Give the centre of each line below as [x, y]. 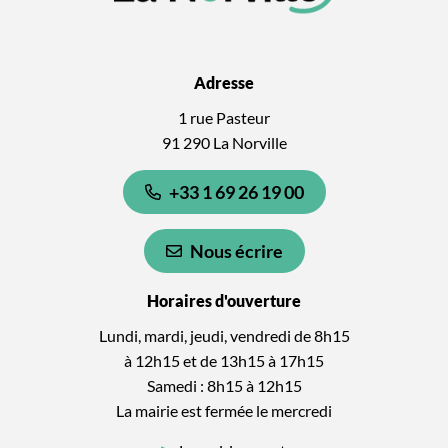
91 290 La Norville [224, 142]
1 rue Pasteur [224, 117]
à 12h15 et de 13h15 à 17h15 [224, 360]
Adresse [224, 82]
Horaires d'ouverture [224, 300]
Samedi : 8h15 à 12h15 [224, 385]
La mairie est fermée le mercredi [224, 410]
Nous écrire [236, 250]
